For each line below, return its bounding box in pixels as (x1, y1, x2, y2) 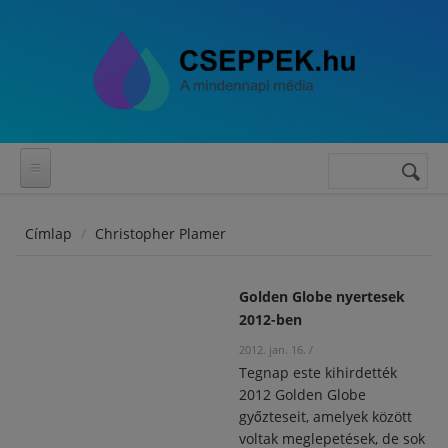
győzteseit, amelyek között (239, 407, 412, 426)
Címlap (25, 224, 72, 243)
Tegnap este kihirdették (239, 363, 397, 382)
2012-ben (239, 310, 302, 329)
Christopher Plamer (95, 224, 226, 243)
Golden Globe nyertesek (239, 287, 405, 306)
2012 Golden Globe (239, 385, 366, 404)
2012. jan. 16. (239, 342, 306, 357)
